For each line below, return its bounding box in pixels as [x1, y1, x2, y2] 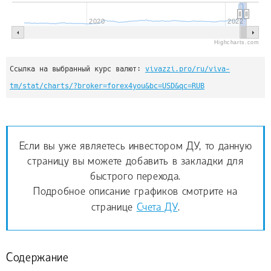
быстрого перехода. [90, 171, 181, 183]
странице [91, 202, 137, 214]
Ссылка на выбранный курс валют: [10, 64, 145, 73]
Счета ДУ [136, 202, 178, 214]
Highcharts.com [214, 39, 259, 45]
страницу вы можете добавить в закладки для [27, 156, 244, 168]
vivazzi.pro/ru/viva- [145, 64, 230, 73]
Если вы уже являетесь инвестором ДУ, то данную [19, 141, 252, 153]
